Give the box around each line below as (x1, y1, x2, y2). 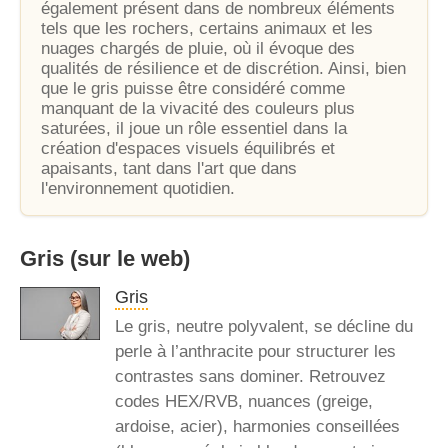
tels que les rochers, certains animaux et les (41, 19, 373, 38)
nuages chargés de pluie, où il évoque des (41, 39, 355, 58)
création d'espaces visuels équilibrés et (41, 139, 335, 158)
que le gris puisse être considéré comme (41, 79, 345, 98)
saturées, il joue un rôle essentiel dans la (41, 119, 347, 138)
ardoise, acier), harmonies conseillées (115, 417, 400, 436)
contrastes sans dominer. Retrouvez (115, 367, 386, 386)
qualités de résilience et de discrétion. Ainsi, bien (41, 59, 406, 78)
